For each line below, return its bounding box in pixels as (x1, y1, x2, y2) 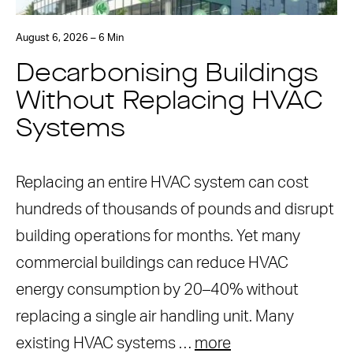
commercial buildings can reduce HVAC (16, 255, 288, 271)
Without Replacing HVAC (16, 90, 323, 115)
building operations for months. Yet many (16, 229, 300, 244)
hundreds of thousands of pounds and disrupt (16, 202, 334, 217)
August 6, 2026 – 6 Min (16, 33, 124, 43)
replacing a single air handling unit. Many (16, 309, 294, 325)
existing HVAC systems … (16, 336, 195, 351)
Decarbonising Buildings (16, 62, 318, 87)
